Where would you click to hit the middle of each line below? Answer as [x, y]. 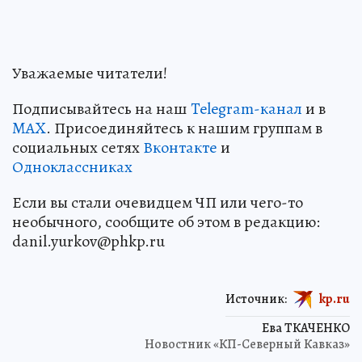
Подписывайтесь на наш [101, 109]
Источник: [256, 299]
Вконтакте [180, 148]
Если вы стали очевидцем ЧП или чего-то [158, 203]
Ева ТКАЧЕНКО [306, 328]
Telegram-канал [246, 109]
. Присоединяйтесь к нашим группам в [184, 128]
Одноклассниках [72, 167]
